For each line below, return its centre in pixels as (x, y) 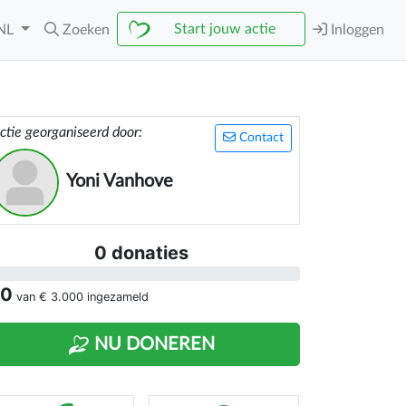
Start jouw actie (225, 29)
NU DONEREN (152, 344)
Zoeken (86, 30)
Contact (260, 138)
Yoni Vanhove (120, 181)
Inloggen (356, 30)
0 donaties (141, 253)
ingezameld (116, 297)
